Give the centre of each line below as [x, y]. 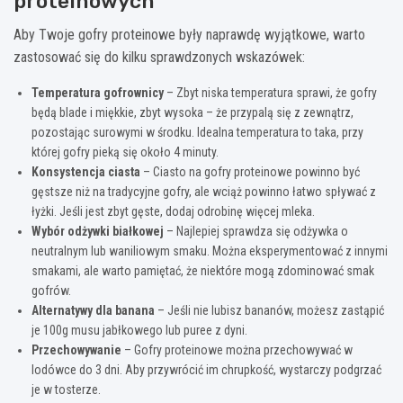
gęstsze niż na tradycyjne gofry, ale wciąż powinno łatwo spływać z [204, 191]
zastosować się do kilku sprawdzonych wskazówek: [159, 57]
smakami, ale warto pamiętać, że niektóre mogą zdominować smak [203, 270]
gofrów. [51, 290]
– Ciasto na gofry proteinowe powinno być [250, 171]
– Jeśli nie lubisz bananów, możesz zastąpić [269, 310]
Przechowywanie [76, 349]
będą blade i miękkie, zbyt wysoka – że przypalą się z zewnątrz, [193, 112]
